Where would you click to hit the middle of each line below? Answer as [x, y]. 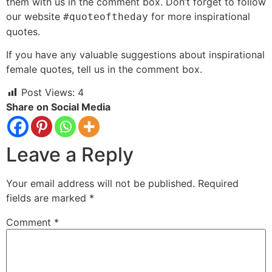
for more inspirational [199, 16]
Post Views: [48, 93]
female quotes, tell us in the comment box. [104, 69]
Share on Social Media [58, 107]
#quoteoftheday [106, 16]
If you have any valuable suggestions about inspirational [135, 54]
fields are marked [48, 198]
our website [35, 16]
